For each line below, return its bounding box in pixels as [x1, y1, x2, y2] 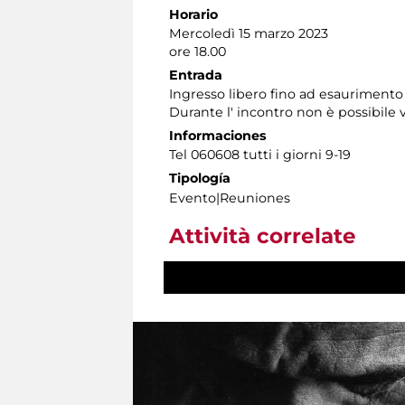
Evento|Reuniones [169, 190, 290, 207]
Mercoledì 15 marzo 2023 [169, 25, 328, 42]
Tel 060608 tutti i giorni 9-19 [169, 146, 351, 164]
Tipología [169, 170, 231, 187]
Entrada [169, 67, 222, 84]
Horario [169, 6, 218, 24]
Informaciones [169, 127, 267, 145]
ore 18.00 [169, 43, 226, 61]
